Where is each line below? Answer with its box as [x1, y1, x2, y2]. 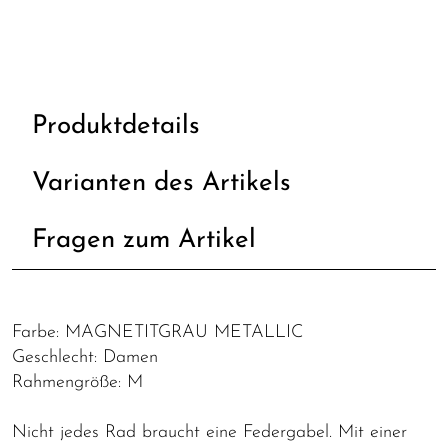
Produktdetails [32, 113, 200, 141]
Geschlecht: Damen [12, 348, 158, 368]
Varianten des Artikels [32, 170, 291, 198]
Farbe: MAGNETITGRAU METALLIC [12, 323, 303, 343]
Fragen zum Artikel [32, 227, 256, 255]
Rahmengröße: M [12, 373, 143, 393]
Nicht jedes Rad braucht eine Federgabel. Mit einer [12, 423, 407, 443]
